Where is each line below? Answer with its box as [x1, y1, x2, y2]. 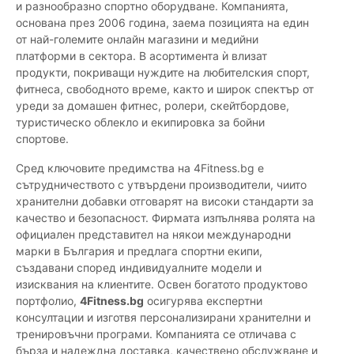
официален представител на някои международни [16, 228, 291, 242]
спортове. [16, 132, 69, 146]
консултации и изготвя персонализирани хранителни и [16, 311, 311, 325]
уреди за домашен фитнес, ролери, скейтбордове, [16, 99, 289, 113]
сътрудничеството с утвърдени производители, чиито [16, 178, 307, 192]
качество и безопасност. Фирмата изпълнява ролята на [16, 211, 315, 225]
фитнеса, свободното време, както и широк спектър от [16, 82, 314, 96]
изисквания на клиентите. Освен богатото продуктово [16, 277, 307, 292]
